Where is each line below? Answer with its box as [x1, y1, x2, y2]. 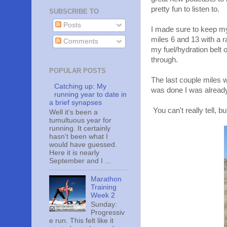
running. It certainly [49, 124, 110, 132]
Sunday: [91, 201, 118, 209]
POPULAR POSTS [49, 67, 106, 74]
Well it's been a [49, 108, 98, 116]
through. [151, 56, 178, 64]
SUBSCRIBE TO [49, 7, 99, 15]
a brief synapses [49, 98, 102, 106]
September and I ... [49, 157, 111, 165]
